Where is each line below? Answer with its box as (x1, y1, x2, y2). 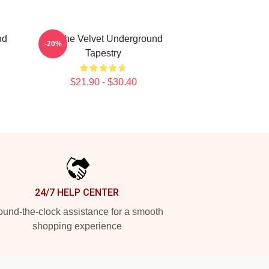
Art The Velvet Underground (44, 34, 163, 44)
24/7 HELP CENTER (35, 187, 119, 198)
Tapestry (85, 48, 121, 58)
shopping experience (32, 221, 122, 231)
